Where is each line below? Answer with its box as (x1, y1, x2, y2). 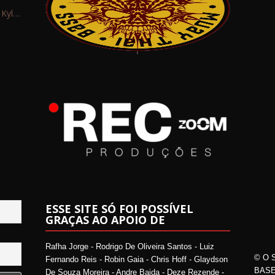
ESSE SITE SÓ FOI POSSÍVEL (45, 201, 193, 216)
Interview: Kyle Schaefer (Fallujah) (13, 7, 20, 19)
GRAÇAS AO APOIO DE (45, 212, 165, 227)
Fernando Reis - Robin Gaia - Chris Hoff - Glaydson (45, 255, 228, 264)
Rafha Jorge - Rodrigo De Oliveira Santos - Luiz (45, 242, 214, 251)
